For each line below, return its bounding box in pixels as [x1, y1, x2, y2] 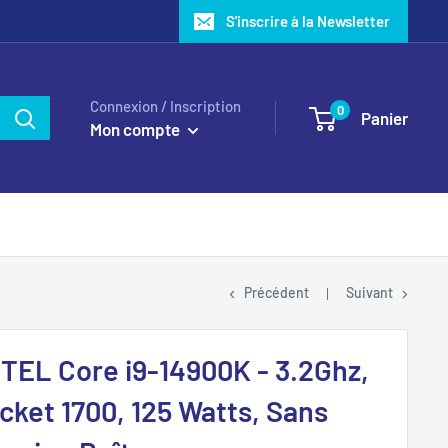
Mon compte [90, 118, 183, 139]
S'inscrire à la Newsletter [226, 12, 390, 30]
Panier [361, 107, 408, 128]
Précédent [244, 284, 309, 301]
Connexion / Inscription [90, 96, 241, 115]
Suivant [346, 284, 393, 301]
